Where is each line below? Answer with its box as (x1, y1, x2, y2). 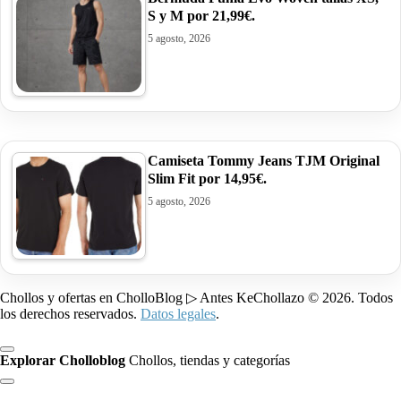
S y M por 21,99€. (148, 7, 255, 23)
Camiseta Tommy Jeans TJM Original (148, 152, 380, 168)
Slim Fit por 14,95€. (148, 170, 267, 186)
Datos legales (141, 305, 216, 321)
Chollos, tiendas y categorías (129, 352, 290, 368)
